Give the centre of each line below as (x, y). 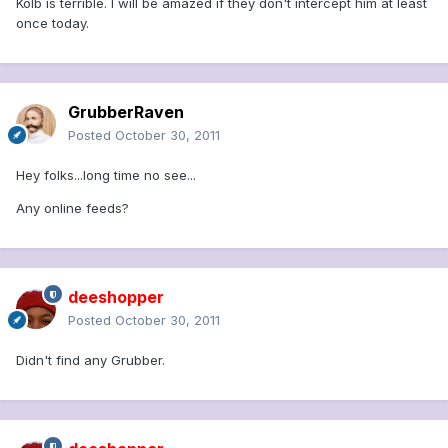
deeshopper (116, 297)
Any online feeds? (72, 208)
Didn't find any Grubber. (90, 360)
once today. (52, 23)
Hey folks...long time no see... (106, 175)
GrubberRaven (126, 112)
